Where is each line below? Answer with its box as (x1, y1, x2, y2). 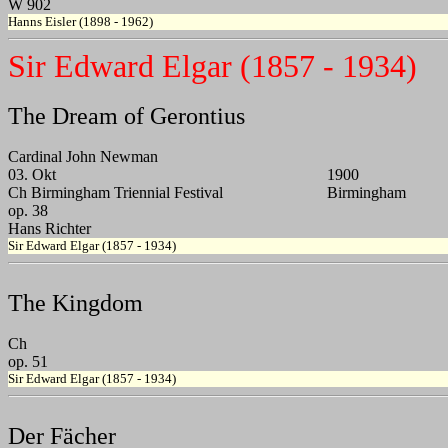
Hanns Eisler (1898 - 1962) (8, 14, 153, 30)
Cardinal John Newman (8, 148, 158, 166)
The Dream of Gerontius (8, 103, 245, 130)
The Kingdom (8, 290, 143, 317)
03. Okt (8, 166, 56, 184)
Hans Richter (8, 220, 91, 238)
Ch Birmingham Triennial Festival (8, 184, 223, 202)
